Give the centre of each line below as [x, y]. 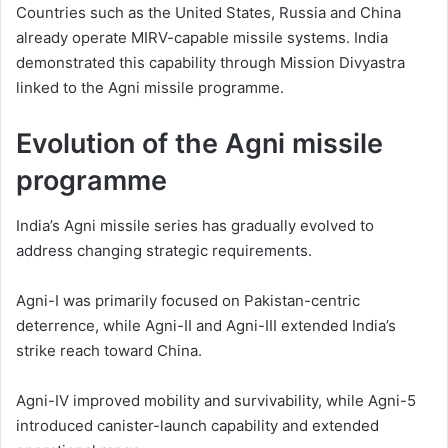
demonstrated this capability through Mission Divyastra [210, 62]
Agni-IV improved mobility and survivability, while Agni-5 [216, 400]
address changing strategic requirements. [164, 250]
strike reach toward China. [109, 350]
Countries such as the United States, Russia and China [208, 12]
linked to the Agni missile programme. [150, 87]
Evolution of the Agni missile [199, 143]
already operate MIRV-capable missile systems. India [202, 37]
